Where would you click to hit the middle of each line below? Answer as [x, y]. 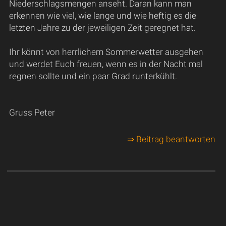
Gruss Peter [32, 112]
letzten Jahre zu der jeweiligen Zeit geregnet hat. [102, 27]
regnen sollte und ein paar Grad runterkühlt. [93, 76]
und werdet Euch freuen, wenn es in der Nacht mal [106, 64]
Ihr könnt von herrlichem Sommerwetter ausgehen [106, 52]
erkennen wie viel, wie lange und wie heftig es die [102, 15]
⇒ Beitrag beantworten [171, 139]
